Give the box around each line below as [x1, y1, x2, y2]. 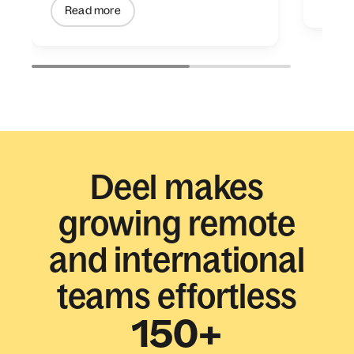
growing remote [58, 203, 296, 243]
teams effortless [56, 276, 298, 315]
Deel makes [90, 167, 264, 206]
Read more [65, 4, 121, 17]
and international [49, 239, 305, 279]
